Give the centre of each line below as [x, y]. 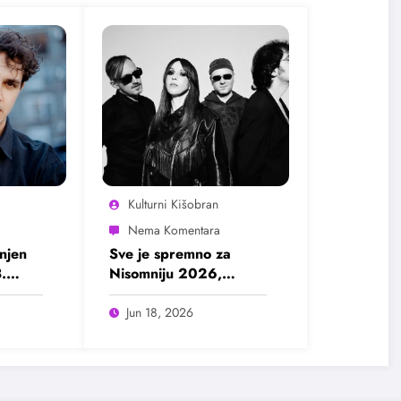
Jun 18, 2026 [159, 313]
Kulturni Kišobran [173, 205]
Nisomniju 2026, [165, 274]
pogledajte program [175, 294]
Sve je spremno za [170, 254]
